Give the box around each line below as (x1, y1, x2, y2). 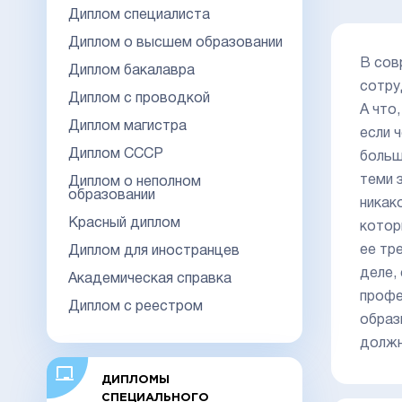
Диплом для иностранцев (68, 244, 240, 258)
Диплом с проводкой (68, 92, 210, 105)
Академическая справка (68, 272, 232, 285)
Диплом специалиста (68, 8, 210, 22)
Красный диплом (68, 216, 180, 230)
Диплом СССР (68, 147, 163, 161)
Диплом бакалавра (68, 64, 195, 77)
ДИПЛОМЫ (100, 374, 170, 385)
